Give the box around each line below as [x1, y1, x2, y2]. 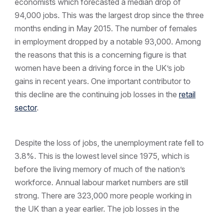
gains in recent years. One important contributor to [15, 76, 191, 86]
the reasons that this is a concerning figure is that [15, 49, 186, 60]
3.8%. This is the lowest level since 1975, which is [15, 151, 190, 161]
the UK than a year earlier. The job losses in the [15, 203, 179, 214]
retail [179, 89, 196, 99]
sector [15, 102, 37, 112]
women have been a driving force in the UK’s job [15, 63, 185, 73]
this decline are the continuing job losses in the [15, 89, 179, 99]
